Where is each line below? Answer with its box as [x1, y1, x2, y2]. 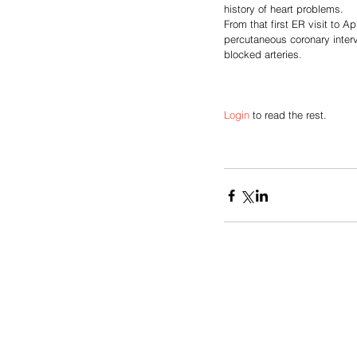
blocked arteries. [224, 48, 302, 61]
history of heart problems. [224, 2, 347, 16]
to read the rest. [249, 108, 327, 122]
